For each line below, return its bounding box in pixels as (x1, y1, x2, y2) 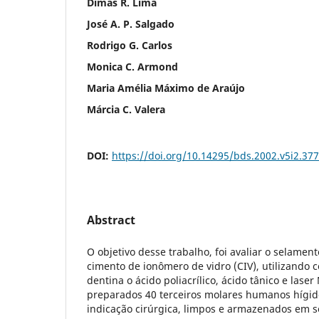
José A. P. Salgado (87, 16, 174, 31)
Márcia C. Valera (87, 102, 165, 116)
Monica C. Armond (87, 59, 178, 73)
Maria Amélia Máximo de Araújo (87, 80, 245, 95)
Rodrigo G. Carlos (87, 38, 172, 52)
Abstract (87, 211, 135, 228)
